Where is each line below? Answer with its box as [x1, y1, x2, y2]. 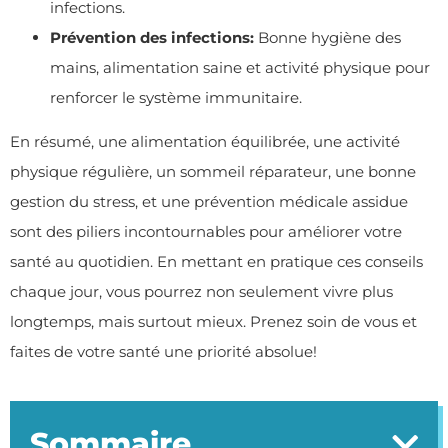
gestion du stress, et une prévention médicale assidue [10, 191, 408, 211]
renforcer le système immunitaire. [50, 87, 302, 107]
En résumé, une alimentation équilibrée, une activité [10, 131, 400, 151]
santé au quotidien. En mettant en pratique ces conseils [10, 251, 423, 271]
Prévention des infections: [50, 27, 254, 47]
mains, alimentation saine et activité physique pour [50, 57, 430, 77]
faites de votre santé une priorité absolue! [10, 341, 317, 361]
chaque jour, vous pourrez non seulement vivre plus [10, 281, 393, 301]
